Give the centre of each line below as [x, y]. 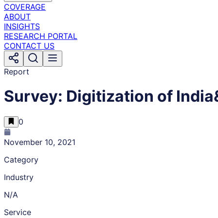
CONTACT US [29, 46]
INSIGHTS [22, 26]
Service [18, 212]
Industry [19, 177]
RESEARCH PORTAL [41, 36]
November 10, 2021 [40, 142]
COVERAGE [25, 7]
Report [17, 72]
